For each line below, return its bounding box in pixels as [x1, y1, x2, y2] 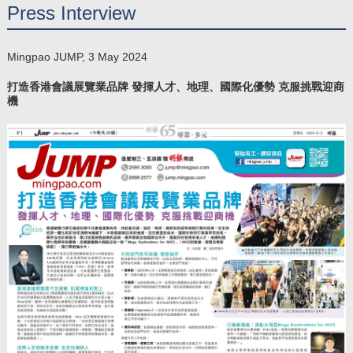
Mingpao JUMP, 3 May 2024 [7, 50, 147, 63]
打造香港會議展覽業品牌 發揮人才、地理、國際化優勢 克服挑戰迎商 [7, 80, 344, 93]
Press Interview [7, 2, 136, 24]
